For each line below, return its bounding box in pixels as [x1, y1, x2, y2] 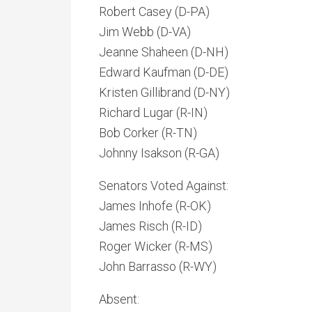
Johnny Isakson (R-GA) [99, 146, 219, 160]
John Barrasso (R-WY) [99, 259, 217, 274]
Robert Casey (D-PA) [99, 4, 263, 19]
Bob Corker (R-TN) [99, 125, 197, 140]
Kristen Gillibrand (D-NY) [99, 85, 230, 100]
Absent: [99, 292, 139, 306]
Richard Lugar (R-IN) [99, 105, 208, 120]
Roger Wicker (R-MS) [99, 239, 212, 253]
